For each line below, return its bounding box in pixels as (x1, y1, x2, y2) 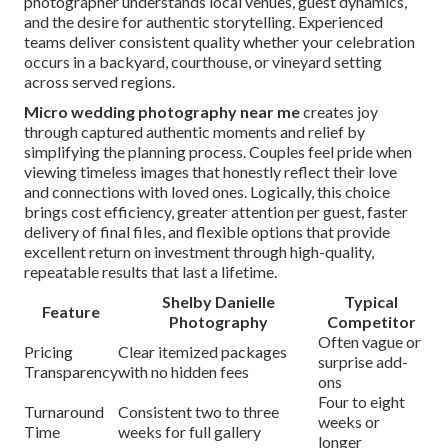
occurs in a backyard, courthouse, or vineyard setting (24, 52, 382, 72)
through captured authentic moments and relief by (24, 122, 365, 142)
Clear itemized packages (118, 342, 287, 362)
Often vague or (318, 332, 421, 352)
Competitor (326, 312, 416, 332)
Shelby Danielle (161, 292, 275, 312)
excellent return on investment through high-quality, (24, 242, 374, 262)
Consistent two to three (118, 402, 279, 422)
